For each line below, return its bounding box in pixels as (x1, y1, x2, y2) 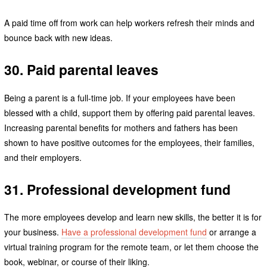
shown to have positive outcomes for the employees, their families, (4, 136, 254, 148)
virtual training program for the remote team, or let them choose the (4, 241, 259, 253)
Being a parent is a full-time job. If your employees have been (4, 91, 235, 104)
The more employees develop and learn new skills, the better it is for (4, 211, 262, 223)
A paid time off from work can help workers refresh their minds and (4, 16, 254, 29)
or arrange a (206, 226, 256, 238)
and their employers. (4, 151, 82, 163)
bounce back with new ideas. (4, 31, 113, 44)
